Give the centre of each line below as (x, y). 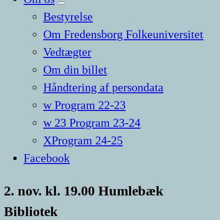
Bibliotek (31, 211)
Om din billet (75, 70)
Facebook (47, 158)
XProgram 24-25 (83, 140)
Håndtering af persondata (103, 87)
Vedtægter (67, 52)
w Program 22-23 (84, 105)
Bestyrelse (68, 17)
